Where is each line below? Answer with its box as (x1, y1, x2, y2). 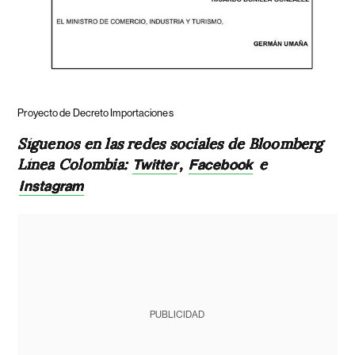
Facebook (189, 156, 254, 174)
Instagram (19, 177, 84, 196)
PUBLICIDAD (150, 309, 205, 321)
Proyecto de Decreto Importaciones (17, 107, 174, 120)
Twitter (132, 156, 177, 174)
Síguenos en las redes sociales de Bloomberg (17, 133, 323, 154)
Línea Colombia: (17, 154, 132, 174)
